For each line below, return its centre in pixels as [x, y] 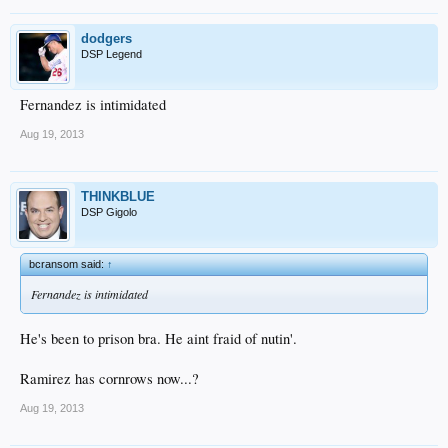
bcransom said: [68, 264]
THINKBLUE [118, 197]
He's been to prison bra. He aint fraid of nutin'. [158, 338]
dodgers [106, 39]
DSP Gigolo [109, 212]
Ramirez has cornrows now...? [109, 378]
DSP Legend [111, 54]
